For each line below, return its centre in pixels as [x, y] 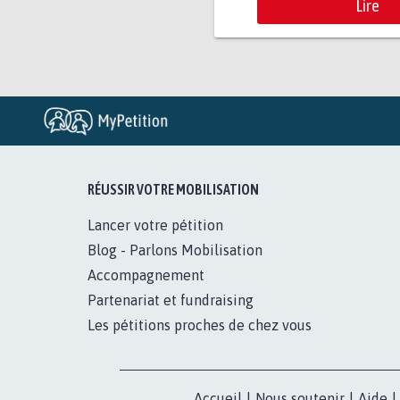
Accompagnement [146, 275]
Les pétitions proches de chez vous [200, 325]
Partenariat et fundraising [171, 300]
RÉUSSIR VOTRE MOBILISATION [174, 189]
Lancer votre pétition [156, 225]
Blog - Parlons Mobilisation [175, 250]
